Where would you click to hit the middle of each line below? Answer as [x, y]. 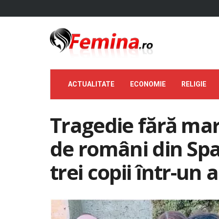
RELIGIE [194, 84]
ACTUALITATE [91, 84]
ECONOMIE [148, 84]
